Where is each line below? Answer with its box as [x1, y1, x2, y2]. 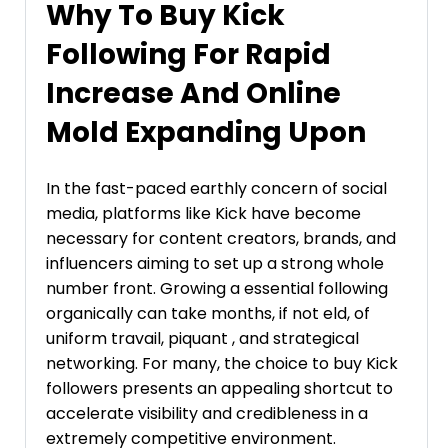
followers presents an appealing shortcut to [46, 376, 393, 400]
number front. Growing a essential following [46, 276, 388, 300]
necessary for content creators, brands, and [46, 226, 396, 250]
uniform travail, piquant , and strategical [46, 326, 359, 350]
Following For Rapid [46, 34, 331, 74]
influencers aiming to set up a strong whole [46, 251, 384, 275]
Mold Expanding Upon [46, 112, 366, 152]
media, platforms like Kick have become [46, 201, 361, 225]
